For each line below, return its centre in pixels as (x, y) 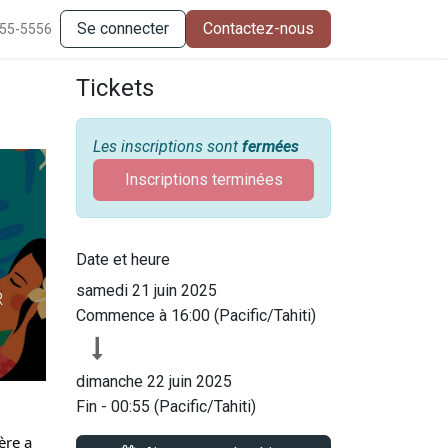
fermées (270, 146)
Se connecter (123, 28)
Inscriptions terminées (203, 179)
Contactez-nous (258, 28)
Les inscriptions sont (167, 146)
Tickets (115, 88)
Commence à (123, 315)
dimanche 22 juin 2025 (154, 381)
